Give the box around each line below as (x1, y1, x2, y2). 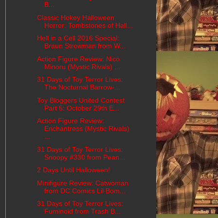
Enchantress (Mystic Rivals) (44, 125, 129, 133)
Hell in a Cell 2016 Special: (36, 34, 119, 42)
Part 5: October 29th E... (44, 104, 119, 112)
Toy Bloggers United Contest (36, 96, 125, 104)
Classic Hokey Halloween (36, 13, 114, 21)
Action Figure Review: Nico (36, 54, 120, 63)
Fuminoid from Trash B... (44, 207, 121, 216)
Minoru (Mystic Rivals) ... (44, 62, 120, 71)
